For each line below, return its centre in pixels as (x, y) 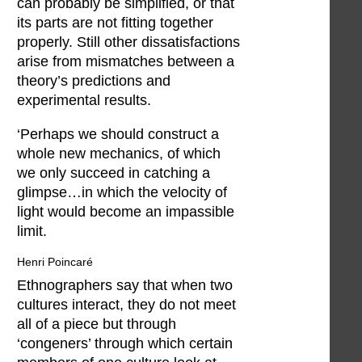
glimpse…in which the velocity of (122, 192)
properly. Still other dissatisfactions (128, 42)
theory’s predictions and (94, 81)
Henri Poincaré (55, 262)
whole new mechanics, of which (119, 153)
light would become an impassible (126, 211)
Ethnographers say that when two (125, 286)
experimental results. (84, 101)
